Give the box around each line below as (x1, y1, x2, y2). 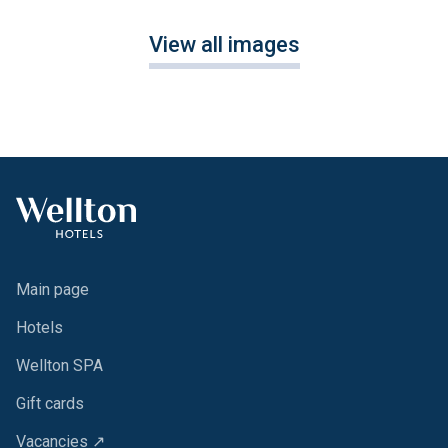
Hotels (16, 318, 63, 338)
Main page (16, 280, 89, 300)
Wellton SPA (16, 356, 103, 376)
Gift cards (16, 394, 84, 414)
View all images (148, 32, 300, 57)
